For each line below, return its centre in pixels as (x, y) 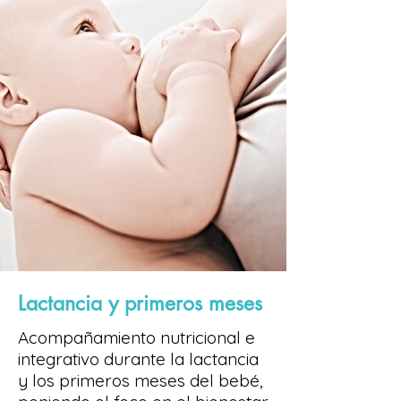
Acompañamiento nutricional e (137, 337)
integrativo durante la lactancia (138, 359)
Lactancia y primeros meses (140, 303)
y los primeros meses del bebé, (141, 380)
